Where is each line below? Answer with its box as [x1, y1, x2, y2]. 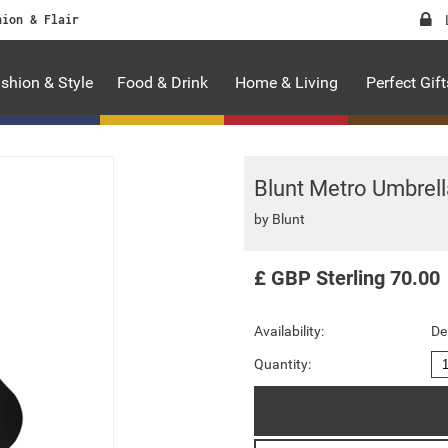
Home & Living [234, 73, 338, 92]
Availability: [254, 323, 324, 339]
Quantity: [254, 356, 311, 372]
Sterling [316, 266, 385, 290]
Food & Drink [116, 73, 208, 92]
